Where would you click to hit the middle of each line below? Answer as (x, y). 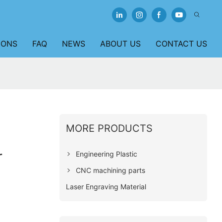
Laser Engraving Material (106, 186)
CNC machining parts (110, 170)
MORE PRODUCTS (109, 128)
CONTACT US (181, 44)
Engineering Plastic (106, 154)
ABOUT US (120, 44)
